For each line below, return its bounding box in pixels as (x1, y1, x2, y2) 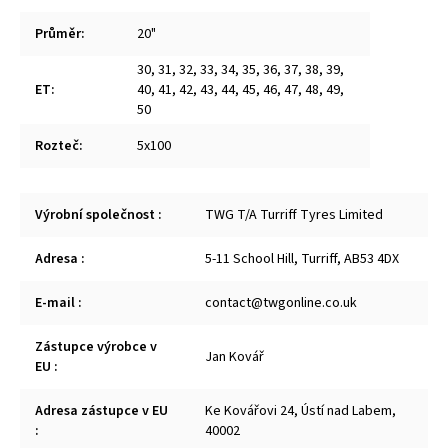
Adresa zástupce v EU (35, 401, 168, 422)
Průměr (35, 24, 81, 45)
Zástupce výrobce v (35, 337, 157, 358)
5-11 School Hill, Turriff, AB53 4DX (205, 249, 399, 270)
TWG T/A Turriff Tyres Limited (205, 205, 383, 226)
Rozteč (35, 136, 79, 157)
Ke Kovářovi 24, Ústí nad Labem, (205, 401, 396, 422)
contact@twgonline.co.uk (205, 293, 357, 314)
